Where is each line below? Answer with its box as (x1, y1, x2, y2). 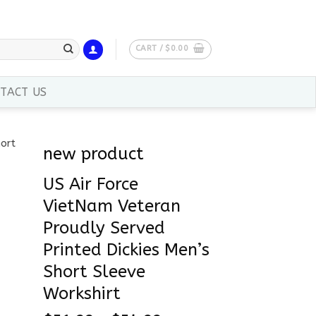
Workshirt (43, 284, 121, 304)
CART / (135, 43, 166, 53)
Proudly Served (43, 218, 165, 238)
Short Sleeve (43, 262, 145, 282)
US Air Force (43, 174, 138, 195)
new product (43, 144, 144, 164)
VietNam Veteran (43, 196, 181, 217)
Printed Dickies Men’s (43, 240, 209, 260)
